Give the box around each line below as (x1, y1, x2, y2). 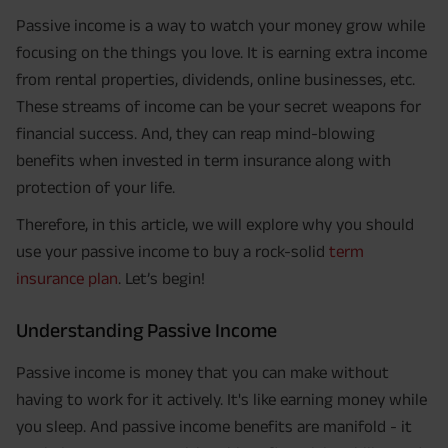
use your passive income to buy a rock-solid (16, 242, 329, 261)
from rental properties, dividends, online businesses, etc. (16, 70, 415, 89)
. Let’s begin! (118, 269, 205, 288)
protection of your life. (16, 178, 175, 197)
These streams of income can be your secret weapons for (16, 97, 421, 116)
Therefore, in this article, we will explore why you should (16, 215, 414, 234)
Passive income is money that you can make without (16, 363, 389, 382)
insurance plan (16, 269, 118, 288)
